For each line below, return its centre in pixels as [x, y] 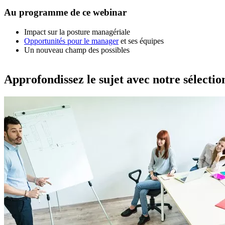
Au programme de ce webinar [65, 13]
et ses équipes [141, 41]
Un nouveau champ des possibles [77, 50]
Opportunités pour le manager [71, 41]
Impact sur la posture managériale [77, 32]
